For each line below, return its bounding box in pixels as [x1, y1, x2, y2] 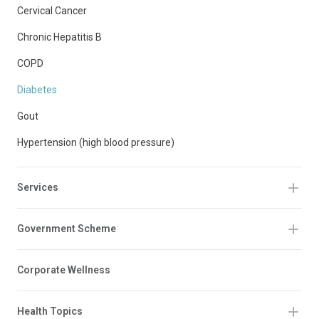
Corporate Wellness [17, 264, 110, 276]
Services [17, 182, 58, 193]
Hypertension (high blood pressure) [17, 137, 174, 148]
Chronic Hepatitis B [17, 31, 102, 43]
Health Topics [17, 305, 83, 317]
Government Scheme [17, 223, 116, 234]
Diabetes [17, 84, 57, 95]
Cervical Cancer [17, 5, 87, 16]
